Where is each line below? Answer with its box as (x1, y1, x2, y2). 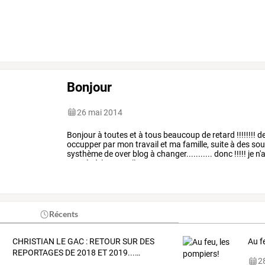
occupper (67, 139, 102, 149)
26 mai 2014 (77, 107, 123, 117)
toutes (102, 130, 128, 140)
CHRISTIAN (12, 237, 54, 247)
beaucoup (161, 130, 201, 140)
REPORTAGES (12, 248, 63, 258)
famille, (181, 139, 209, 149)
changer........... (155, 148, 213, 159)
